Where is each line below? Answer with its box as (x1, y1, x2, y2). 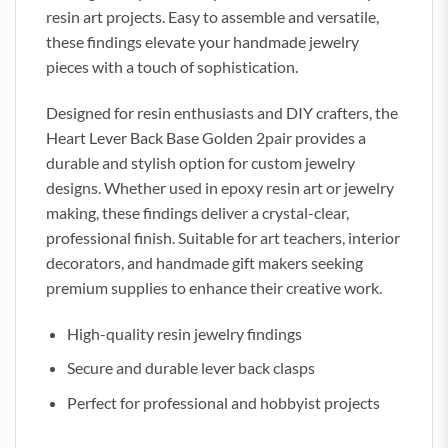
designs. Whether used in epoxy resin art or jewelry (46, 177, 394, 197)
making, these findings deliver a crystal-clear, (46, 202, 349, 222)
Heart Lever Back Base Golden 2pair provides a (46, 127, 366, 147)
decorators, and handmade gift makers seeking (46, 252, 363, 272)
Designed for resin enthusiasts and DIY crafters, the (46, 102, 398, 122)
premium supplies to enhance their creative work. (46, 277, 382, 297)
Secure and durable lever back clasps (66, 358, 315, 378)
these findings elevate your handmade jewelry (46, 32, 359, 52)
